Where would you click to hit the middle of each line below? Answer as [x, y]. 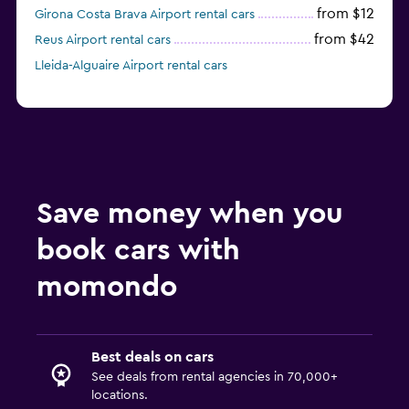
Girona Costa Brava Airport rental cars [145, 15]
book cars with [138, 251]
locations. [120, 396]
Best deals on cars [152, 357]
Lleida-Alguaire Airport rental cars [131, 66]
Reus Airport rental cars [103, 41]
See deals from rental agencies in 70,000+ [215, 378]
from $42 [344, 40]
